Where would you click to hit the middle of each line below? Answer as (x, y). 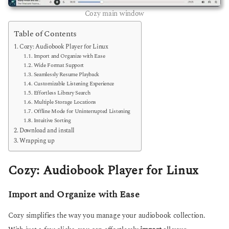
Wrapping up (37, 141)
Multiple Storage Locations (65, 102)
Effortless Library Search (62, 93)
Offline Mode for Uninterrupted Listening (82, 111)
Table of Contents (45, 34)
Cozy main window (114, 14)
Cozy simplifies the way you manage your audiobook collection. (107, 215)
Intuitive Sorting (52, 120)
